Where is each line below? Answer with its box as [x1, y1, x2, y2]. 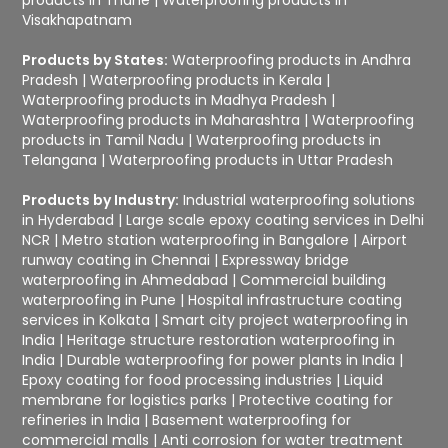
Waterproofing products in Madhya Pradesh [22, 89, 328, 110]
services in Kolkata [22, 309, 151, 330]
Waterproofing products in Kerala [90, 69, 323, 90]
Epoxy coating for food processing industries [22, 369, 333, 390]
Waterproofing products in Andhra [172, 49, 412, 70]
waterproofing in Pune [22, 289, 177, 310]
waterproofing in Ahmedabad [22, 269, 229, 290]
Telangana [22, 149, 98, 170]
